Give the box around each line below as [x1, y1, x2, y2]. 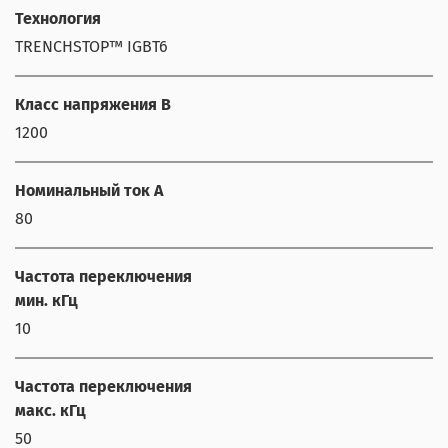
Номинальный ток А [15, 181, 163, 201]
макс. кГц [15, 401, 86, 421]
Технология [15, 9, 101, 29]
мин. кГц [15, 291, 78, 311]
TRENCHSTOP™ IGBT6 [15, 37, 168, 57]
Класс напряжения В [15, 95, 171, 115]
